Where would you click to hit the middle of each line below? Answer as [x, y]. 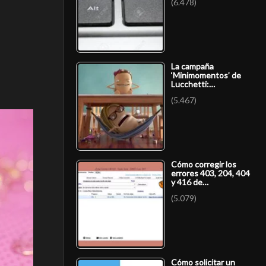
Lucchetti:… [193, 84]
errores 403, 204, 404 [210, 173]
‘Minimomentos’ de [206, 75]
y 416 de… [190, 182]
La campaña [192, 66]
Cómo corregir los [204, 164]
